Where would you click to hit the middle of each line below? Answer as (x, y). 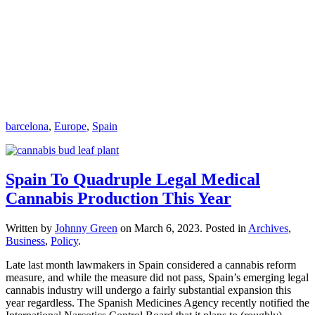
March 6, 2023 (167, 229)
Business (25, 241)
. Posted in (224, 229)
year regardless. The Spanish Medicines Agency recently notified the (157, 303)
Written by (30, 229)
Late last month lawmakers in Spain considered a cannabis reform (151, 265)
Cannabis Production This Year (118, 199)
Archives (268, 229)
